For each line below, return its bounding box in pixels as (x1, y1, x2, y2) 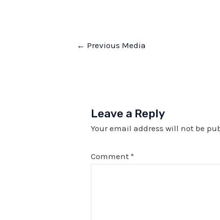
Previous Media (85, 40, 146, 50)
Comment (91, 151, 131, 161)
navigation (62, 52, 105, 62)
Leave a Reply (91, 107, 165, 121)
